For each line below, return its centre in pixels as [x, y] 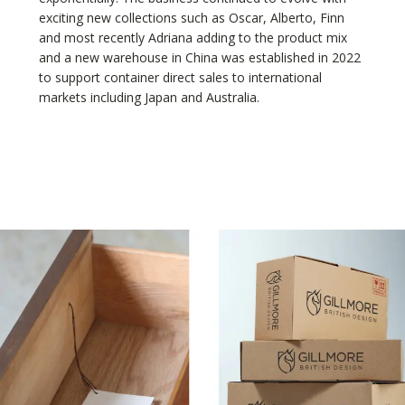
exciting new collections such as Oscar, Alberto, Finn [191, 18]
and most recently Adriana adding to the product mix [193, 38]
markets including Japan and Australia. [149, 98]
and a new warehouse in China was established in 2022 [199, 58]
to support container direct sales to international [180, 78]
